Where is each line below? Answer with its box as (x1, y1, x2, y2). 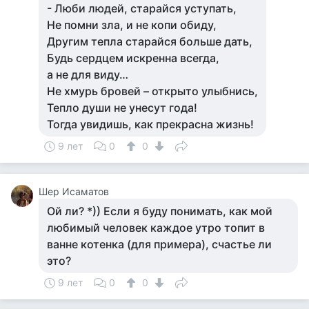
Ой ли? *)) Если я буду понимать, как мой (47, 204, 272, 218)
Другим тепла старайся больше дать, (47, 34, 252, 48)
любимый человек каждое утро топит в (47, 221, 265, 235)
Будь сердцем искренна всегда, (47, 51, 219, 65)
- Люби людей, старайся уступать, (47, 1, 237, 15)
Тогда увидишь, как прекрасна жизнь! (47, 117, 254, 131)
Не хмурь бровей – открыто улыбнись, (47, 84, 258, 98)
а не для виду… (47, 68, 128, 81)
